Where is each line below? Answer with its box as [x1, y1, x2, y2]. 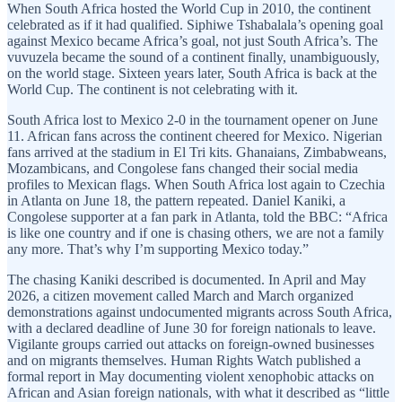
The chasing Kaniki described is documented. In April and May [7, 272, 366, 288]
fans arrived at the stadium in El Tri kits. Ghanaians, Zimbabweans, [7, 144, 387, 161]
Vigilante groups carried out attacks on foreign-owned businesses [7, 336, 374, 353]
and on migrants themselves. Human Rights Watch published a [7, 353, 361, 369]
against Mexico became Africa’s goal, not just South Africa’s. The [7, 33, 378, 49]
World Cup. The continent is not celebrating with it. [7, 82, 298, 98]
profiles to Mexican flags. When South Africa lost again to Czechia [7, 177, 385, 193]
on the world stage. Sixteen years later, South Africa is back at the [7, 66, 377, 82]
